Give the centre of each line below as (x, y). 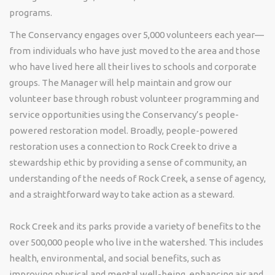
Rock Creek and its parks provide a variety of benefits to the (135, 226)
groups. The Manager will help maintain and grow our (120, 83)
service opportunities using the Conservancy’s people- (124, 114)
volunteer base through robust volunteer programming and (134, 99)
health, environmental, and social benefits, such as (115, 258)
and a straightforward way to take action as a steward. (122, 194)
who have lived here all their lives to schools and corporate (133, 67)
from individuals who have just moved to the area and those (135, 51)
